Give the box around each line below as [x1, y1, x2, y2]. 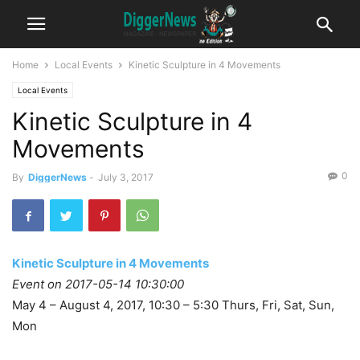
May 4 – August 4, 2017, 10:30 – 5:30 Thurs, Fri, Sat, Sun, [12, 297, 334, 313]
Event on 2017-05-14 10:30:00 [12, 276, 184, 292]
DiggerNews [28, 171, 87, 183]
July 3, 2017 [98, 171, 153, 183]
